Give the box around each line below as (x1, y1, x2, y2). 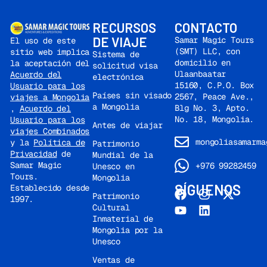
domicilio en (175, 57, 231, 69)
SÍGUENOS (175, 181, 241, 199)
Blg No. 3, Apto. (175, 103, 250, 114)
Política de (33, 136, 85, 148)
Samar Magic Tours (175, 35, 254, 46)
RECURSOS (92, 20, 156, 36)
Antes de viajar (92, 120, 163, 131)
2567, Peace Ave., (175, 91, 254, 103)
